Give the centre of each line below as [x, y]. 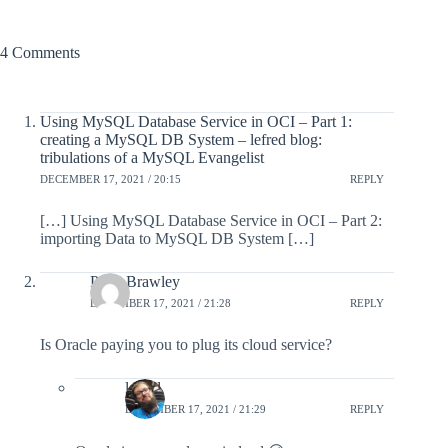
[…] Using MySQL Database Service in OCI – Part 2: [211, 220]
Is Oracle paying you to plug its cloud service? [186, 344]
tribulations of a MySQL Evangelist [152, 157]
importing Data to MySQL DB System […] [177, 238]
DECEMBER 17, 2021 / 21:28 [160, 303]
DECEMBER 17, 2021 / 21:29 [195, 409]
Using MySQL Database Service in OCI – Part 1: [196, 121]
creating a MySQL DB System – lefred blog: [181, 139]
